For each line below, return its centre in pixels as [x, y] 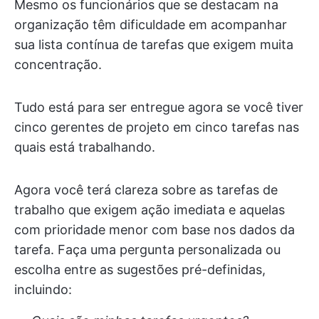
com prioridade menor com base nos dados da [155, 229]
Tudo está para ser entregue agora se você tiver [159, 107]
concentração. [58, 64]
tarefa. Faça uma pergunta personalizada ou [147, 249]
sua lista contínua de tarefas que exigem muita [154, 44]
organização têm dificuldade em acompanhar [151, 24]
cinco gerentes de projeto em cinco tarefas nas [157, 127]
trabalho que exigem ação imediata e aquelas [150, 209]
